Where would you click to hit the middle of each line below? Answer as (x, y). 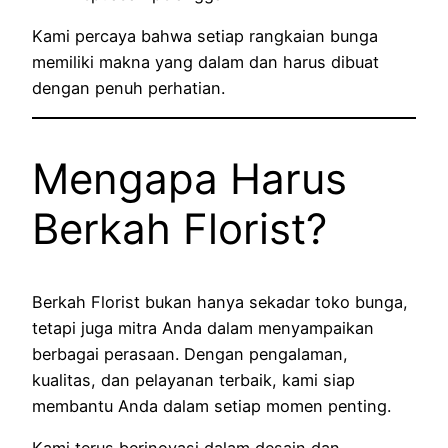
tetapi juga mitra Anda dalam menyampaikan (203, 328)
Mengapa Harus (189, 179)
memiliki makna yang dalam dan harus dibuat (205, 62)
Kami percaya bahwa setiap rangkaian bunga (205, 36)
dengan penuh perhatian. (128, 88)
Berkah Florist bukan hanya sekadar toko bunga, (220, 302)
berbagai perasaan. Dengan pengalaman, (190, 354)
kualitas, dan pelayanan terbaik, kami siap (193, 380)
